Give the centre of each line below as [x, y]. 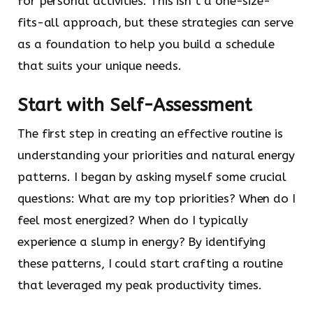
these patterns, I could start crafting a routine [150, 263]
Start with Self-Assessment [135, 105]
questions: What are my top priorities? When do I [156, 198]
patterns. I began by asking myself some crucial [152, 176]
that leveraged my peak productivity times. [140, 285]
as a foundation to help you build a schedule [146, 44]
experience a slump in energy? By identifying [142, 241]
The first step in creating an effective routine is [150, 133]
